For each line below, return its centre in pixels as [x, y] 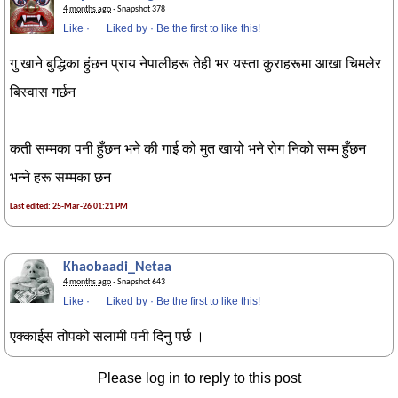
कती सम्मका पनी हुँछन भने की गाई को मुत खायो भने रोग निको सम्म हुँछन [188, 150]
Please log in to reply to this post [199, 378]
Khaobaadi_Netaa [117, 267]
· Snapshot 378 [138, 9]
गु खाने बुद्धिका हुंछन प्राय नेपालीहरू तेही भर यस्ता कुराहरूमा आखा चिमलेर [195, 65]
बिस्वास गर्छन [43, 93]
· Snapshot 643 [138, 282]
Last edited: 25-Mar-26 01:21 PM [69, 207]
